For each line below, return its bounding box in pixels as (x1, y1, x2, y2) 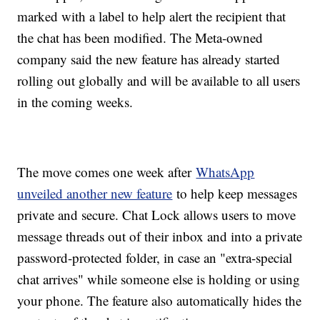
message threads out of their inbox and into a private (17, 226, 303, 245)
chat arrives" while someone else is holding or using (17, 269, 301, 288)
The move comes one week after (17, 162, 196, 181)
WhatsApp (196, 162, 255, 181)
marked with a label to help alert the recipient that (17, 6, 286, 25)
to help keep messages (172, 184, 298, 202)
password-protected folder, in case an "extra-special (17, 248, 293, 266)
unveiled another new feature (17, 184, 173, 202)
